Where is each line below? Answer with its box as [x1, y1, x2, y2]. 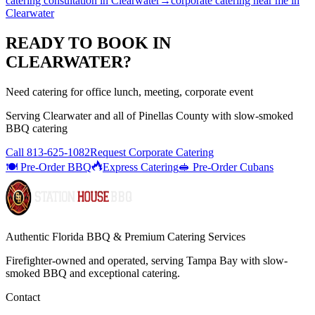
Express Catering [103, 160, 179, 173]
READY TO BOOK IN [6, 33, 171, 52]
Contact [6, 290, 40, 303]
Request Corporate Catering [90, 146, 214, 158]
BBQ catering [6, 122, 67, 134]
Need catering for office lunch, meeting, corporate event [6, 85, 253, 98]
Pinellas [139, 109, 173, 122]
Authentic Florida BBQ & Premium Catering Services [6, 230, 245, 243]
